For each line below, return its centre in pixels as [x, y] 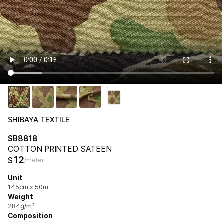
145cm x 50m [28, 187]
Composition [30, 215]
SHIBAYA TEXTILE [39, 120]
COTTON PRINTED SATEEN [60, 149]
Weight [21, 196]
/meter [34, 160]
